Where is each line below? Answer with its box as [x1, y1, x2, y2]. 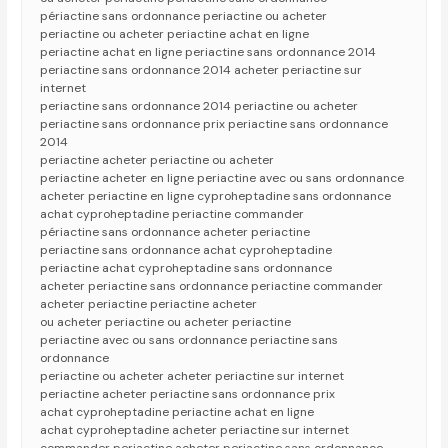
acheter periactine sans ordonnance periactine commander [40, 278, 384, 295]
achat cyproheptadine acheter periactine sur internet [40, 422, 350, 439]
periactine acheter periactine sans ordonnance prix [40, 386, 336, 403]
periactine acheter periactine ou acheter [40, 152, 275, 169]
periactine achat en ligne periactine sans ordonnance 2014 [40, 44, 377, 61]
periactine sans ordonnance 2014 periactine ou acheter [40, 98, 359, 115]
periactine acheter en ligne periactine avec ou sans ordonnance [40, 170, 405, 187]
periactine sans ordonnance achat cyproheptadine [40, 242, 333, 259]
